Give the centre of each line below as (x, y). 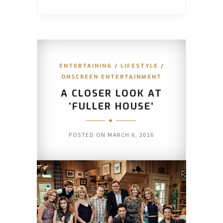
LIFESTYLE (139, 66)
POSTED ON (88, 134)
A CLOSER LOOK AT (111, 93)
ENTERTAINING (85, 66)
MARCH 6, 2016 (131, 134)
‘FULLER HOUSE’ (111, 106)
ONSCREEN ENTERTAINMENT (111, 77)
